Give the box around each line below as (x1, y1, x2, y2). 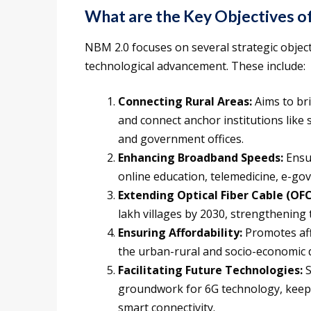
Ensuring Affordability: (118, 225, 242, 241)
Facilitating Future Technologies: (118, 262, 303, 278)
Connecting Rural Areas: (118, 94, 252, 110)
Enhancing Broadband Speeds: (118, 150, 283, 166)
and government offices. (118, 131, 244, 147)
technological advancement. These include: (85, 58, 305, 74)
